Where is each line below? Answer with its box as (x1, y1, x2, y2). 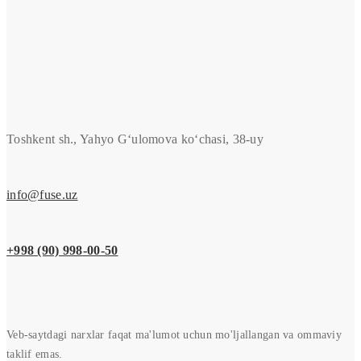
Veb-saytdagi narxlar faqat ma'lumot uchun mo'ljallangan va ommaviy (6, 329, 342, 342)
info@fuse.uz (6, 188, 78, 202)
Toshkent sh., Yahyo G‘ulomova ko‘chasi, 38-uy (6, 132, 263, 147)
